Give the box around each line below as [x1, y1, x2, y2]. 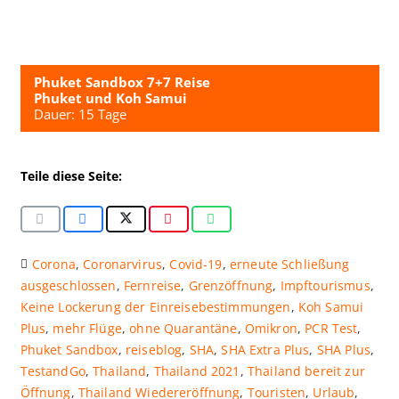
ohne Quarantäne [129, 320, 238, 337]
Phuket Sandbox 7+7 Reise [33, 73, 210, 92]
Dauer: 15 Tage [33, 105, 126, 124]
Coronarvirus [83, 256, 163, 273]
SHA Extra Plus [221, 341, 310, 358]
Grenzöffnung [188, 277, 273, 294]
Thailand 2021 [153, 362, 240, 379]
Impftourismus [280, 277, 370, 294]
